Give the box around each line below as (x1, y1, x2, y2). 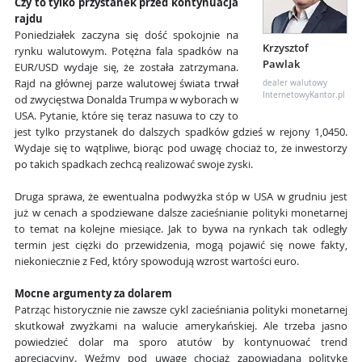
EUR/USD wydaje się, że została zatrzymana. (15, 61, 238, 75)
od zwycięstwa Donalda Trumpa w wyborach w (15, 93, 238, 107)
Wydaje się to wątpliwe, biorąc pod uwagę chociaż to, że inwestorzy (15, 141, 347, 156)
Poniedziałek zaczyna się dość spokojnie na (15, 28, 238, 43)
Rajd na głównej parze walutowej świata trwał (15, 77, 238, 91)
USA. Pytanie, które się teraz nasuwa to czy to (15, 109, 238, 124)
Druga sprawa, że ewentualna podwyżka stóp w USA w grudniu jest (15, 190, 347, 204)
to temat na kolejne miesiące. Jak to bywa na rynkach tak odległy (15, 222, 347, 237)
